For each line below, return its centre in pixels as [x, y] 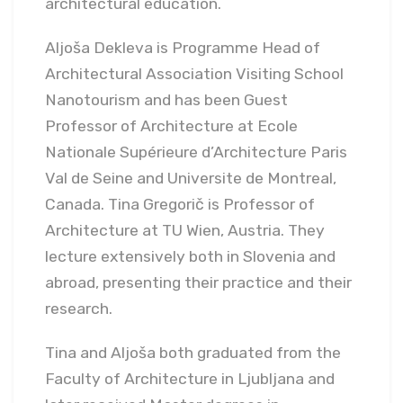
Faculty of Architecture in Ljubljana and [190, 379]
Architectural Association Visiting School [194, 74]
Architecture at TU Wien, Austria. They [185, 231]
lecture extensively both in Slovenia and [190, 257]
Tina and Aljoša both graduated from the [193, 353]
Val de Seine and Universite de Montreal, [191, 179]
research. [79, 309]
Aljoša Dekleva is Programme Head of [183, 48]
